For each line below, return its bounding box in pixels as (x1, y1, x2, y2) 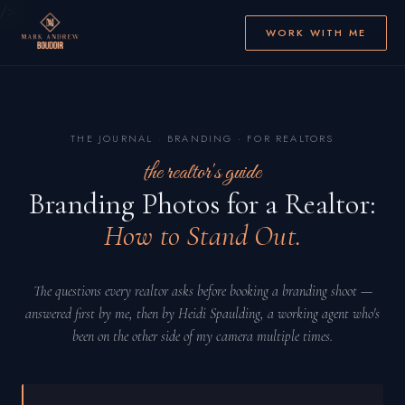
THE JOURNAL (71, 131, 154, 146)
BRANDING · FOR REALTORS (167, 131, 334, 146)
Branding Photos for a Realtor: (29, 186, 376, 221)
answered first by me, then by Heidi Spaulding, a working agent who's (25, 305, 380, 323)
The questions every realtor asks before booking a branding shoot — (33, 282, 372, 300)
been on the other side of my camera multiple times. (72, 327, 333, 345)
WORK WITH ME (265, 24, 366, 40)
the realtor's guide (144, 158, 261, 187)
